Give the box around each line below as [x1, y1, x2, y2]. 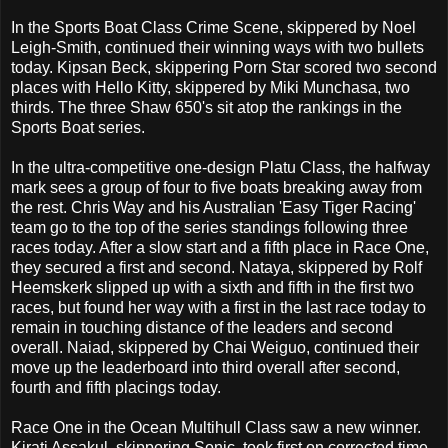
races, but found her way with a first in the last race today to [11, 298, 426, 316]
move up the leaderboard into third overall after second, [11, 358, 400, 376]
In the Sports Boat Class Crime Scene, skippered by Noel [11, 18, 416, 36]
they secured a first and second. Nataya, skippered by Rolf [11, 258, 422, 276]
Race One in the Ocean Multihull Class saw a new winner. [11, 418, 421, 436]
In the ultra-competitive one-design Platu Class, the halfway [11, 158, 430, 176]
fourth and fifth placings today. [11, 378, 221, 396]
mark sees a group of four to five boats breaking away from [11, 178, 422, 196]
